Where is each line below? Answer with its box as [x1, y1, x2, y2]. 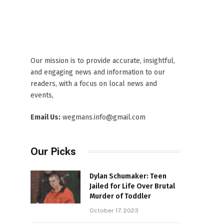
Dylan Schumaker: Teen [89, 171, 166, 180]
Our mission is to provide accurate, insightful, [30, 56, 175, 65]
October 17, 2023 [89, 206, 138, 214]
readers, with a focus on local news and [30, 79, 157, 88]
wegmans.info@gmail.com [60, 112, 145, 121]
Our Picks [30, 145, 76, 157]
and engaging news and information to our [30, 67, 165, 76]
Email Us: [30, 112, 60, 121]
